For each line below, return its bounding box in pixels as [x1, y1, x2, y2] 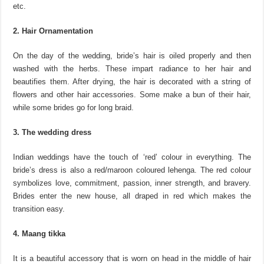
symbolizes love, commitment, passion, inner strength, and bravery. [13, 178, 251, 187]
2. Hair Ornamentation [13, 26, 94, 35]
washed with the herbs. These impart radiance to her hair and [13, 64, 251, 73]
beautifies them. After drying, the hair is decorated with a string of [13, 77, 251, 86]
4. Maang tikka [13, 229, 66, 238]
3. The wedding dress [13, 127, 92, 137]
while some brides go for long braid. [13, 103, 134, 112]
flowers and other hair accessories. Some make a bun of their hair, [13, 90, 251, 99]
